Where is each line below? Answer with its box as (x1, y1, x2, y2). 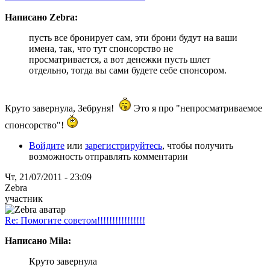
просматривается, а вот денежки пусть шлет (29, 54, 210, 64)
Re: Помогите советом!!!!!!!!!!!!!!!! (5, 215, 145, 225)
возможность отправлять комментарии (29, 151, 188, 162)
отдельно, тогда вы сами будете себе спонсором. (29, 64, 227, 75)
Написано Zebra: (5, 11, 78, 22)
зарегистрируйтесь (85, 140, 162, 151)
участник (5, 193, 43, 204)
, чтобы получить (162, 140, 233, 151)
